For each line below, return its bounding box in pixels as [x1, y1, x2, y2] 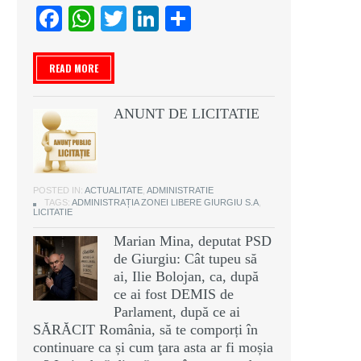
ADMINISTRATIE [147, 185, 214, 196]
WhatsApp [94, 4, 214, 34]
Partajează [191, 4, 315, 34]
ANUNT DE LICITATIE [114, 106, 259, 122]
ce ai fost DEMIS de [114, 286, 234, 303]
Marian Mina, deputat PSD [114, 233, 272, 250]
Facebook [62, 4, 176, 34]
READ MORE [49, 61, 98, 76]
